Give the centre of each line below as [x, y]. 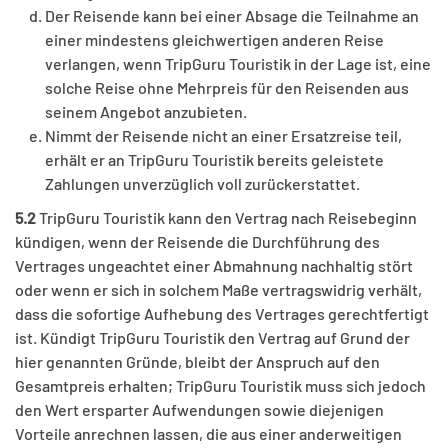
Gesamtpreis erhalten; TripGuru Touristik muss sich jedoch [220, 386]
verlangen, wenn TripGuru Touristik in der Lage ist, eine [238, 64]
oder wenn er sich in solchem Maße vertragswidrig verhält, [218, 290]
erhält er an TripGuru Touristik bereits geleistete [214, 160]
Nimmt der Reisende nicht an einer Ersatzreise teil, [223, 136]
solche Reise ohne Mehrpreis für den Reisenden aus [227, 88]
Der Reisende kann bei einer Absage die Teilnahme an [232, 16]
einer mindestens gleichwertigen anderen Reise [214, 40]
